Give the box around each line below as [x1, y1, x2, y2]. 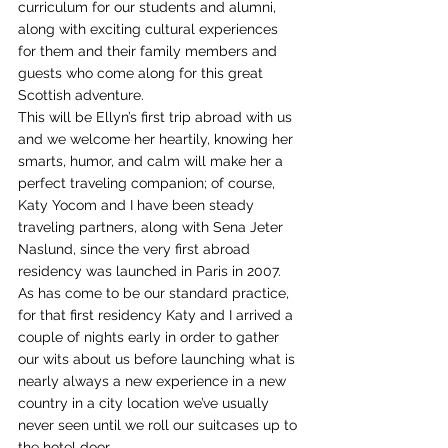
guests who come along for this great [18, 65, 267, 81]
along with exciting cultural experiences [18, 21, 282, 37]
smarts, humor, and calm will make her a [18, 153, 287, 169]
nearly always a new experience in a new [18, 373, 290, 389]
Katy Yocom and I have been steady [18, 197, 258, 213]
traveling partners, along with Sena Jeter [18, 219, 287, 235]
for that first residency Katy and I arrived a [18, 307, 297, 323]
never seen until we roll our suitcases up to [18, 417, 301, 433]
